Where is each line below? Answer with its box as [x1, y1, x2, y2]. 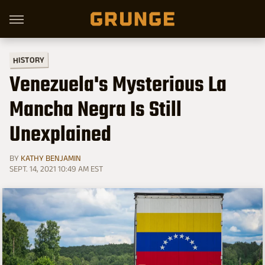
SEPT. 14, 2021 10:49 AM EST [9, 164, 103, 173]
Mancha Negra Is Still [9, 94, 182, 127]
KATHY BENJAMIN [21, 153, 81, 163]
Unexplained [9, 119, 111, 152]
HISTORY [12, 54, 45, 65]
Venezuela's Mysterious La [9, 69, 227, 102]
